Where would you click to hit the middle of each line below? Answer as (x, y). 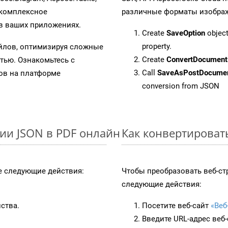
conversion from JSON (181, 86)
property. (157, 46)
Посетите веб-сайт (176, 205)
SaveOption (186, 33)
